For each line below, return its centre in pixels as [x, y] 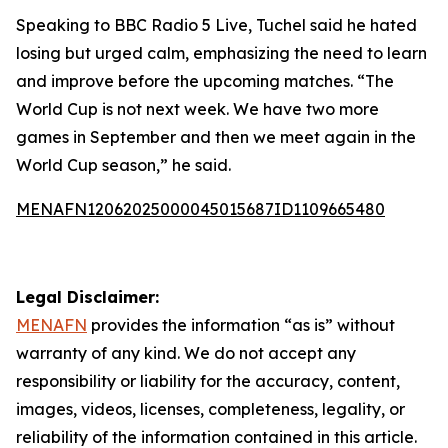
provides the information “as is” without [241, 325]
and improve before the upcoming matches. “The [205, 81]
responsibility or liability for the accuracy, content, [208, 381]
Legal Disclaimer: [87, 297]
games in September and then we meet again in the [216, 137]
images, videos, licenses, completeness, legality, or [210, 409]
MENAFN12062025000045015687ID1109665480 [200, 209]
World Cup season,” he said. [123, 165]
